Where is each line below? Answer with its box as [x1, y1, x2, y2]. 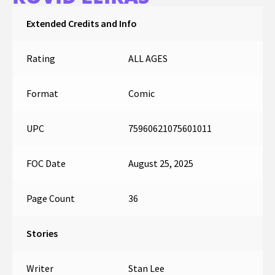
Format [26, 87, 58, 100]
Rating [26, 52, 55, 65]
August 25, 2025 [128, 157, 193, 170]
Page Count [26, 192, 75, 205]
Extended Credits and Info [26, 17, 137, 30]
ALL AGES [128, 52, 168, 65]
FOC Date [26, 157, 66, 170]
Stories [26, 227, 58, 240]
